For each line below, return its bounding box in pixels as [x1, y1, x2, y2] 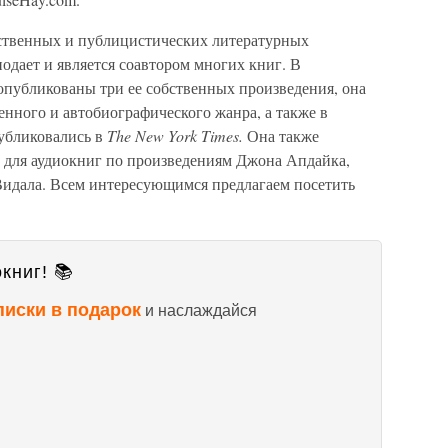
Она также [247, 125, 319, 146]
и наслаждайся [141, 302, 257, 319]
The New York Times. [107, 125, 247, 146]
